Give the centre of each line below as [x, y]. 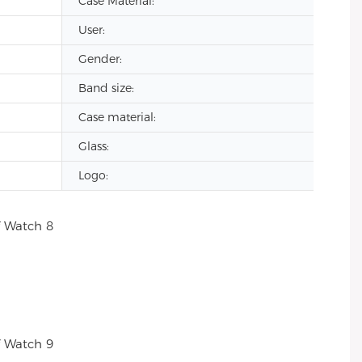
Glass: [94, 146]
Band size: [106, 88]
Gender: [100, 59]
